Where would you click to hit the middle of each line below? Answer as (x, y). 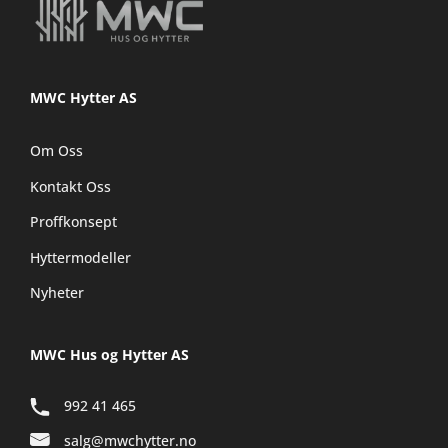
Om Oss (56, 151)
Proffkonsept (73, 222)
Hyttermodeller (80, 257)
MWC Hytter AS (83, 97)
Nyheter (57, 293)
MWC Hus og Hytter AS (109, 354)
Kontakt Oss (70, 186)
